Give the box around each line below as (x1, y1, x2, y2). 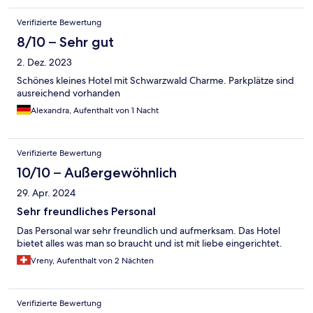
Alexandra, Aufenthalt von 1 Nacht (31, 105, 159, 117)
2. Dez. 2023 (17, 56, 72, 69)
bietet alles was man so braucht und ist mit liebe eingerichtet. (17, 237, 282, 250)
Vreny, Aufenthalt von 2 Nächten (31, 255, 154, 267)
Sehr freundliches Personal (17, 205, 156, 219)
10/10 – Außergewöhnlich (17, 164, 177, 182)
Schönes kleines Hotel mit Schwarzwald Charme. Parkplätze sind (17, 74, 294, 87)
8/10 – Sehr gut (17, 34, 114, 51)
